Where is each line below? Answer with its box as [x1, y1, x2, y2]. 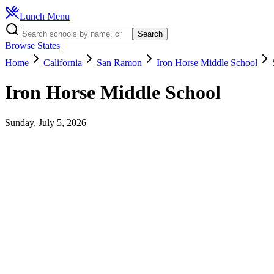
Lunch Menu [20, 11, 70, 21]
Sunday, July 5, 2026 [5, 117, 86, 128]
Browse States [5, 40, 60, 51]
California [43, 57, 82, 68]
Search [138, 29, 163, 39]
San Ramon [97, 57, 142, 68]
